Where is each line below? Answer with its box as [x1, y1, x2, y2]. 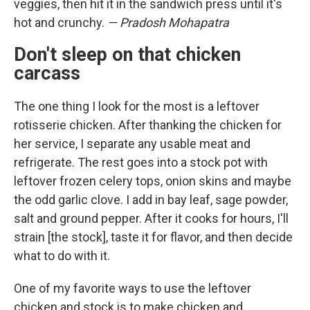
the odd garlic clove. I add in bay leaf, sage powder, [14, 192, 288, 207]
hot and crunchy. [14, 15, 107, 30]
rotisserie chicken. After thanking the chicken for [14, 118, 282, 132]
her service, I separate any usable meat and [14, 136, 250, 151]
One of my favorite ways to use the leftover [14, 281, 251, 295]
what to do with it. [14, 248, 110, 263]
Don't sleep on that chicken [14, 44, 241, 66]
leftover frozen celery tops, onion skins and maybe [14, 174, 291, 188]
